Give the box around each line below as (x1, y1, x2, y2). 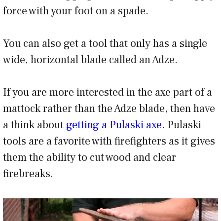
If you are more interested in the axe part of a (3, 85, 212, 100)
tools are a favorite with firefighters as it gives (3, 134, 215, 148)
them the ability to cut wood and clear (3, 150, 176, 165)
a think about (3, 118, 66, 132)
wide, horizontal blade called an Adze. (3, 53, 178, 67)
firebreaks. (3, 167, 53, 181)
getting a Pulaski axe (66, 118, 162, 132)
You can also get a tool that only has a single (3, 37, 207, 51)
